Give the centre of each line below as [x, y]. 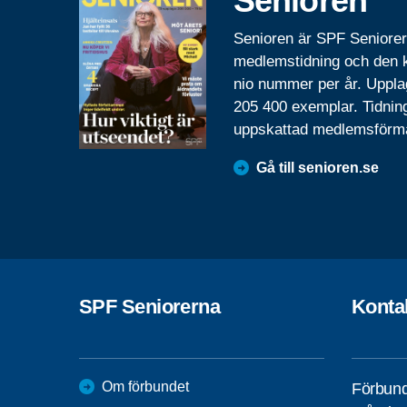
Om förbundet [145, 386]
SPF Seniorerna [150, 306]
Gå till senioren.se [318, 167]
